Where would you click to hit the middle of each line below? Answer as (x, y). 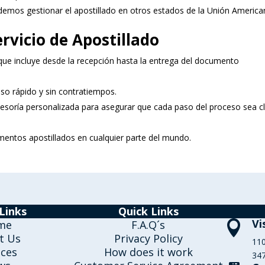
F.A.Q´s (148, 224)
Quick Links (148, 211)
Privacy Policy (148, 238)
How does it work (148, 252)
